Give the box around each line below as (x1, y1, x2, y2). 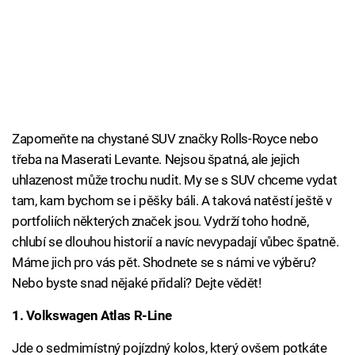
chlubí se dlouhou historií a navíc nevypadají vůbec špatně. (12, 234, 339, 250)
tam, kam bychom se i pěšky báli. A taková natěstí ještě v (12, 193, 332, 209)
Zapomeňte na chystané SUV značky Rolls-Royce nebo (12, 131, 319, 147)
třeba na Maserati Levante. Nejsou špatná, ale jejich (12, 151, 300, 168)
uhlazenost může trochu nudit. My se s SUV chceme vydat (12, 172, 338, 189)
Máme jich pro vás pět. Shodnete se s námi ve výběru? (12, 254, 317, 271)
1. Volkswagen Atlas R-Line (12, 307, 173, 324)
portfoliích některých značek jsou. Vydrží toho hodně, (12, 213, 309, 230)
